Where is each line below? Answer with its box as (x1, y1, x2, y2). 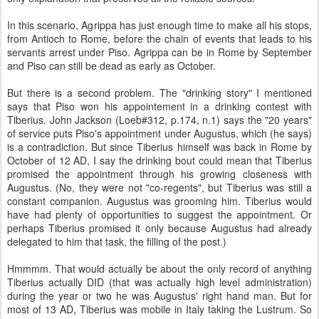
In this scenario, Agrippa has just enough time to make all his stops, (7, 18, 312, 32)
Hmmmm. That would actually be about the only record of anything (7, 261, 312, 276)
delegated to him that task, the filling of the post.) (7, 234, 226, 249)
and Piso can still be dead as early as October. (7, 58, 216, 73)
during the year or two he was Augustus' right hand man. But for (7, 288, 312, 303)
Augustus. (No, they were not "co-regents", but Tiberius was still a (7, 180, 312, 194)
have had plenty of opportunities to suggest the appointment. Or (7, 207, 312, 221)
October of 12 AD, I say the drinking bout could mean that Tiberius (7, 153, 312, 167)
